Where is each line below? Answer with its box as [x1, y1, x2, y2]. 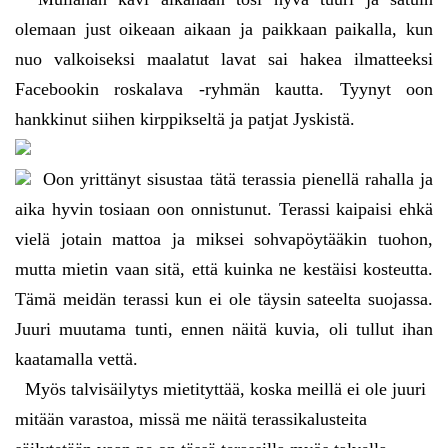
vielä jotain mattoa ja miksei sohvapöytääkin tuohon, [15, 229, 433, 250]
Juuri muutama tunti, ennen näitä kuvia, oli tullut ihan [15, 319, 433, 340]
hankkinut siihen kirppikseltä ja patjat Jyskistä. [15, 109, 355, 130]
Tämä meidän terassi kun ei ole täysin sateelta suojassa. [15, 289, 433, 310]
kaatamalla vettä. [15, 349, 138, 370]
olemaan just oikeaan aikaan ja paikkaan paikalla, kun [15, 19, 433, 40]
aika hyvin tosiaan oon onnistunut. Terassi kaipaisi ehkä [15, 199, 433, 220]
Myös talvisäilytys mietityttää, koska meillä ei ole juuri [15, 379, 426, 400]
